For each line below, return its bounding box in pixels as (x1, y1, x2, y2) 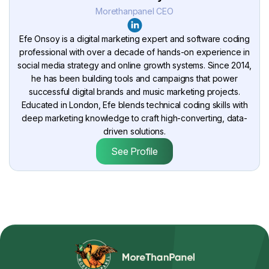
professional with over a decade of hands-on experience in (19, 47, 250, 58)
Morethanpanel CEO (95, 6, 174, 16)
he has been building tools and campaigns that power (31, 73, 238, 84)
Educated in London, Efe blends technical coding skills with (21, 100, 248, 110)
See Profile (111, 145, 158, 158)
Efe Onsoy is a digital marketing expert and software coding (19, 34, 250, 44)
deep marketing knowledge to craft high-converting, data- (22, 113, 247, 124)
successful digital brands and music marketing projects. (29, 86, 240, 97)
